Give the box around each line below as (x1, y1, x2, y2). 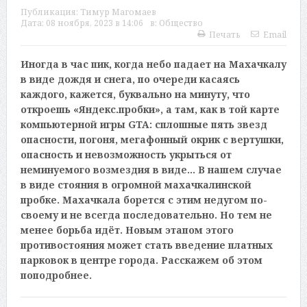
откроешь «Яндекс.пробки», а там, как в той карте (20, 103, 280, 116)
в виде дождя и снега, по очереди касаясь (20, 73, 240, 86)
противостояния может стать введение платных (20, 238, 273, 252)
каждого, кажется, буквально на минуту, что (20, 88, 250, 101)
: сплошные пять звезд (149, 118, 267, 132)
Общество (158, 17, 203, 29)
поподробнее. (20, 269, 92, 282)
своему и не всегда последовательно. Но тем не (20, 208, 272, 222)
